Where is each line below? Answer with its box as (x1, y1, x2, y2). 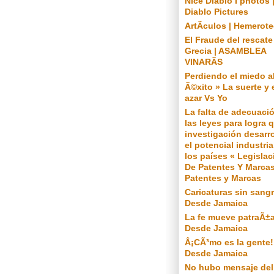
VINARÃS (185, 57, 223, 67)
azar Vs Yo (185, 93, 228, 103)
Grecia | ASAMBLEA (185, 46, 266, 56)
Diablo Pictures (185, 7, 248, 17)
